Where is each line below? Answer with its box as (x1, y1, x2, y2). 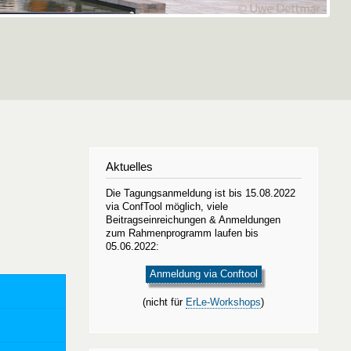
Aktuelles (105, 160, 153, 174)
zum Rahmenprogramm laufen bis (105, 227, 259, 240)
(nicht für (143, 295, 186, 308)
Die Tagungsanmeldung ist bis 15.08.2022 (105, 187, 295, 200)
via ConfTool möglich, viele (105, 201, 228, 213)
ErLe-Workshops (186, 295, 262, 308)
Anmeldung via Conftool (149, 268, 258, 280)
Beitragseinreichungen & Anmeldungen (105, 214, 280, 226)
